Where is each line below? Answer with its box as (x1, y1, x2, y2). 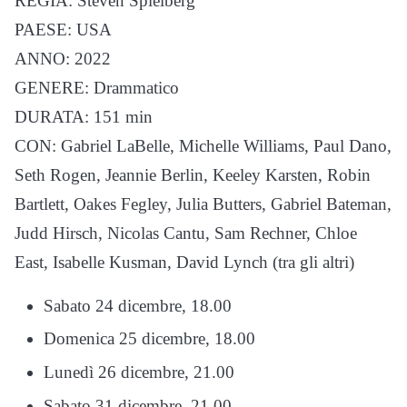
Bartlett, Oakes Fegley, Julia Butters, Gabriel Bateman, (15, 194, 392, 213)
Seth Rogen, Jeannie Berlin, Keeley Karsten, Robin (15, 164, 371, 184)
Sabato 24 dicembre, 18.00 (44, 295, 232, 315)
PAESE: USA (15, 19, 112, 39)
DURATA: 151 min (15, 106, 153, 126)
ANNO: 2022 (15, 48, 111, 68)
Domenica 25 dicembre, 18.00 (44, 329, 255, 349)
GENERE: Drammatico (15, 77, 179, 97)
